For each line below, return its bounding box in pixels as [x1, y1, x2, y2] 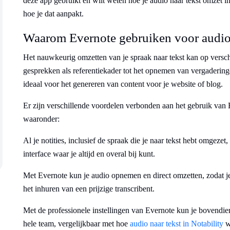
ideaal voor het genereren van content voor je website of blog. [23, 80, 223, 88]
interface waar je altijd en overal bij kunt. [23, 149, 155, 158]
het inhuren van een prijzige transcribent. [23, 184, 155, 193]
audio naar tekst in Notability [130, 219, 223, 228]
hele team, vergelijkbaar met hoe [23, 219, 130, 228]
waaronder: [23, 114, 60, 123]
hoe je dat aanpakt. [23, 9, 84, 18]
